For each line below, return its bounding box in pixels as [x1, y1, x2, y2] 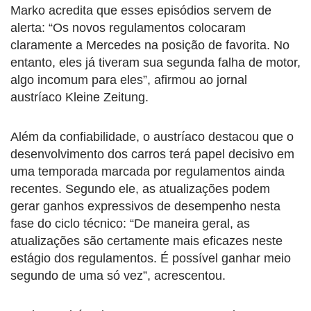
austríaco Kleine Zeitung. [10, 90, 149, 104]
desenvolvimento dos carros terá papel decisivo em [10, 146, 294, 161]
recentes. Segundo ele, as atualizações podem [10, 181, 270, 196]
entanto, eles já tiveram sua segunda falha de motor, [10, 55, 301, 69]
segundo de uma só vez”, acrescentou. [10, 268, 226, 283]
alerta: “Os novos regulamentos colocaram [10, 20, 246, 35]
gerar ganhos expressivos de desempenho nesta [10, 199, 280, 213]
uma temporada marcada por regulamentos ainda [10, 164, 285, 178]
